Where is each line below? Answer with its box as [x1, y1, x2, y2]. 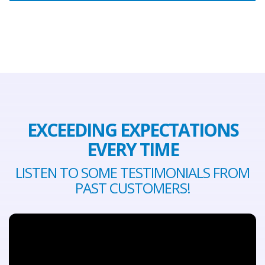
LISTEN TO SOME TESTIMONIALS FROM [15, 163, 250, 182]
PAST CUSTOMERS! [75, 178, 190, 198]
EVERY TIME [86, 137, 179, 161]
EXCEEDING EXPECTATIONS [27, 118, 238, 142]
